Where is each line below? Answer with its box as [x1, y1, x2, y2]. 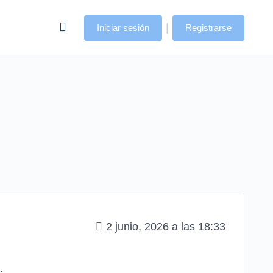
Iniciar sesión [97, 23, 149, 33]
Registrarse [185, 23, 232, 33]
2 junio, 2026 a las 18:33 [106, 220, 225, 233]
